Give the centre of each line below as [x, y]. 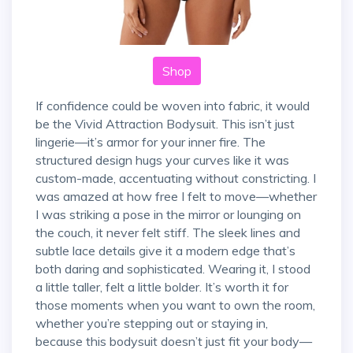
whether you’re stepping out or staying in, [152, 323]
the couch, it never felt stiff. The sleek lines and [168, 233]
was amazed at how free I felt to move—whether [176, 197]
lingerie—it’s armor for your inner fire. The [150, 142]
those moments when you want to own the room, [175, 305]
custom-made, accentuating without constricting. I [176, 178]
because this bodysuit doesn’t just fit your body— [174, 342]
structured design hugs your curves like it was [162, 160]
